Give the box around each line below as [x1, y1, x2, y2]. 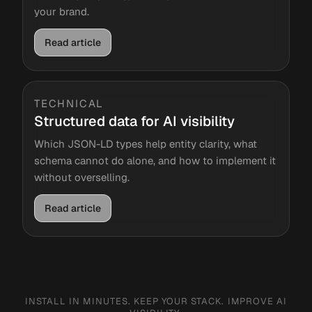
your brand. [34, 5, 89, 18]
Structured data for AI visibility [34, 112, 235, 130]
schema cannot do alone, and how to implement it [34, 154, 276, 167]
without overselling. [34, 171, 130, 184]
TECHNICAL [34, 97, 104, 110]
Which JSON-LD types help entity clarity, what [34, 137, 257, 150]
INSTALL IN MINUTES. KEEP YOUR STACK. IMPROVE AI [25, 295, 287, 307]
